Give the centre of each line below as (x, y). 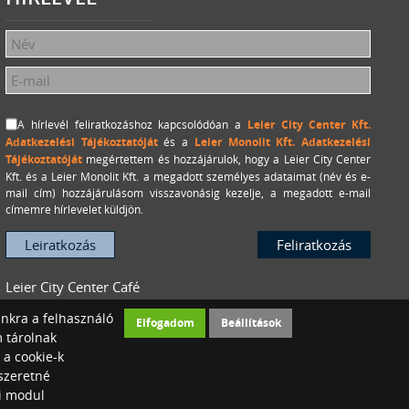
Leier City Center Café (73, 287)
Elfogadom (165, 323)
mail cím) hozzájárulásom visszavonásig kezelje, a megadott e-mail (188, 193)
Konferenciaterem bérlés (83, 316)
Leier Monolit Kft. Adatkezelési (283, 142)
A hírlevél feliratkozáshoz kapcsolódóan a (132, 124)
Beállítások (251, 323)
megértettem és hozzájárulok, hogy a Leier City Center (226, 159)
